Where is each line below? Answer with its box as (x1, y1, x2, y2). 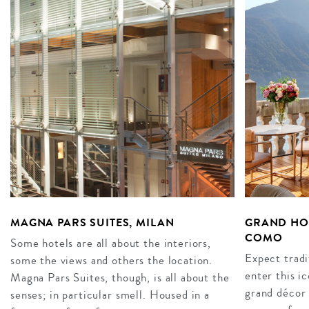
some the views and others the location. (10, 251, 213, 269)
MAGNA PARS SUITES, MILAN (10, 214, 175, 230)
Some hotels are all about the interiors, (10, 234, 212, 252)
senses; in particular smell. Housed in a (10, 286, 210, 303)
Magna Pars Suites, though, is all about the (10, 268, 230, 286)
